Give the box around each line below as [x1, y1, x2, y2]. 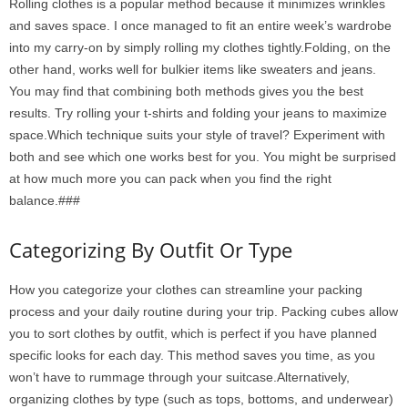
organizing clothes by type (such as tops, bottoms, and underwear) [9, 391, 393, 406]
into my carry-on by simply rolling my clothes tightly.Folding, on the [9, 39, 391, 55]
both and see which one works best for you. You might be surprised [9, 148, 396, 164]
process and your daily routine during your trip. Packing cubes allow [9, 303, 398, 319]
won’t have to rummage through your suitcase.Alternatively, [9, 369, 350, 384]
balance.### [9, 192, 80, 208]
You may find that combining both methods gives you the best [9, 83, 363, 98]
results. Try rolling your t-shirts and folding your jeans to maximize [9, 105, 387, 120]
